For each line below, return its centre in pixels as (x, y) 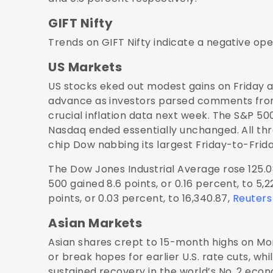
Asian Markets (95, 223)
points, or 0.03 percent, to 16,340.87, (140, 198)
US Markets (85, 67)
